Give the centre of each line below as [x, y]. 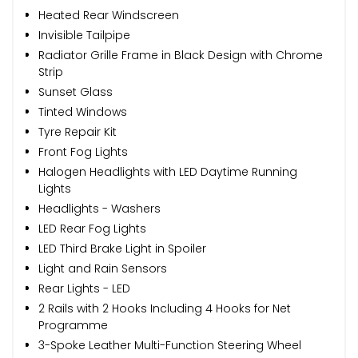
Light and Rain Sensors [103, 268]
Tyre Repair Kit [78, 131]
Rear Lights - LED [84, 288]
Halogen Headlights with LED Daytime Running [168, 171]
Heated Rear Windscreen [109, 15]
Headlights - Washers [99, 208]
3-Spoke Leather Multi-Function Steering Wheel [170, 345]
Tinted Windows [83, 111]
